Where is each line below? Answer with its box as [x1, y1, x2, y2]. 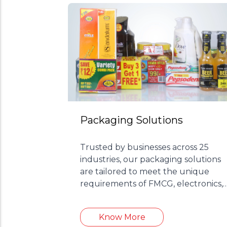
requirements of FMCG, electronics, [80, 179, 223, 189]
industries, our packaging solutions [80, 155, 221, 165]
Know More [98, 212, 145, 222]
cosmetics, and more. [80, 191, 165, 201]
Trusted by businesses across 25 [80, 142, 209, 153]
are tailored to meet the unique [80, 167, 210, 177]
